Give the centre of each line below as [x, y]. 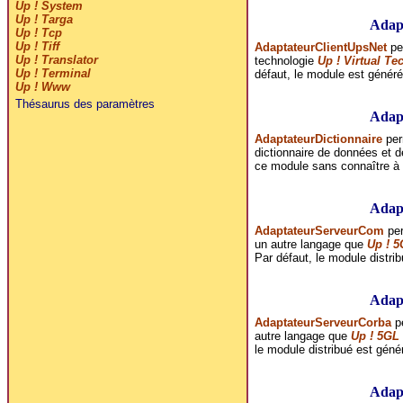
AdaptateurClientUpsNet [320, 47]
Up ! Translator [56, 60]
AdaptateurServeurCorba [322, 322]
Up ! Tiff [37, 47]
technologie [286, 60]
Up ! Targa [44, 20]
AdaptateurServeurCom [319, 230]
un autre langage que [310, 244]
